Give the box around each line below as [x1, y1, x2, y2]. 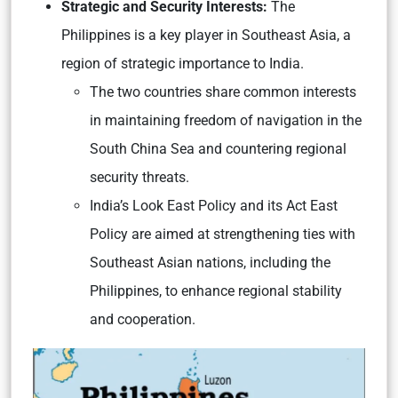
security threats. [90, 169, 193, 186]
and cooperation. [90, 311, 195, 328]
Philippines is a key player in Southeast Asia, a [61, 27, 351, 44]
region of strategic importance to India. [61, 55, 304, 72]
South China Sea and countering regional [90, 140, 346, 157]
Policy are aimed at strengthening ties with [90, 226, 355, 243]
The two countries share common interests [90, 84, 356, 100]
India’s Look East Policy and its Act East [90, 197, 338, 214]
